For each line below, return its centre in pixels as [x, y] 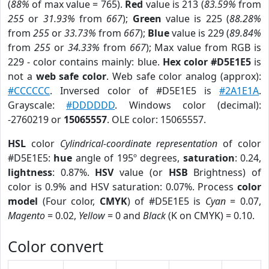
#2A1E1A [239, 91]
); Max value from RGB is [204, 47]
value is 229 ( [199, 33]
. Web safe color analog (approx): [184, 76]
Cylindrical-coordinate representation [139, 144]
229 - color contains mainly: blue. [85, 62]
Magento [26, 216]
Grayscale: [37, 105]
